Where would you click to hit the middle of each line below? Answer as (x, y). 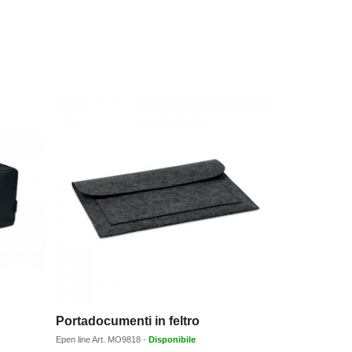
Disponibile (172, 340)
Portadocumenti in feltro (128, 321)
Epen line (74, 340)
